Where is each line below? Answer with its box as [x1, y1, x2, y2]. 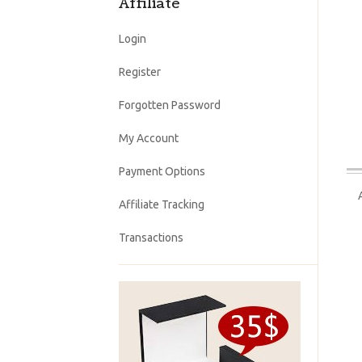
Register [119, 65, 161, 78]
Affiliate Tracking [119, 198, 204, 211]
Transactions [119, 231, 183, 244]
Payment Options [119, 165, 205, 178]
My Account [119, 132, 179, 145]
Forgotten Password [119, 99, 221, 112]
